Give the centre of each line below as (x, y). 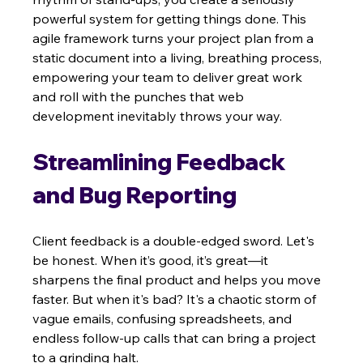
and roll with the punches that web (140, 97)
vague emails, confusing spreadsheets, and (164, 319)
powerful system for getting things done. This (171, 19)
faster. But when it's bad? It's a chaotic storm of (176, 299)
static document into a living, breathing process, (179, 58)
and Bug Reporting (135, 195)
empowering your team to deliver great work (169, 77)
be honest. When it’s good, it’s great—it (152, 261)
